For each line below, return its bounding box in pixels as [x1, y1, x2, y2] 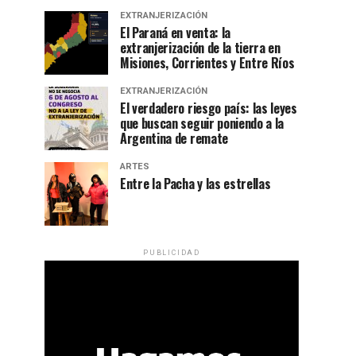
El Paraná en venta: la [120, 23, 230, 43]
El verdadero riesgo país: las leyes [120, 99, 297, 118]
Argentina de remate [120, 129, 228, 149]
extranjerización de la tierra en [120, 38, 281, 58]
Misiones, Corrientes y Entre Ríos [120, 53, 295, 73]
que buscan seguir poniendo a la [120, 114, 284, 133]
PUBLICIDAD [143, 249, 200, 257]
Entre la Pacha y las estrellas [120, 174, 271, 194]
